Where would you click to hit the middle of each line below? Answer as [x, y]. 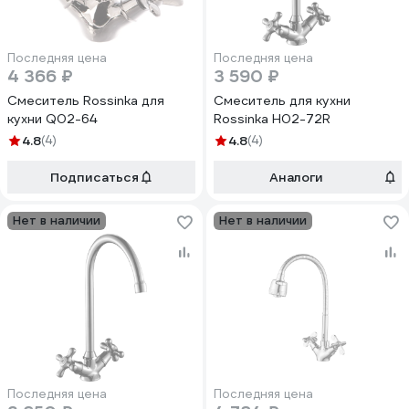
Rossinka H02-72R [272, 119]
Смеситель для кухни [282, 100]
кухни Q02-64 [52, 119]
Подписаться [94, 177]
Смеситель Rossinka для [86, 100]
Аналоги [296, 177]
